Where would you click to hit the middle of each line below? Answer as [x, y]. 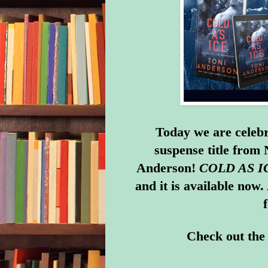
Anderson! [167, 168]
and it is [159, 186]
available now [222, 186]
